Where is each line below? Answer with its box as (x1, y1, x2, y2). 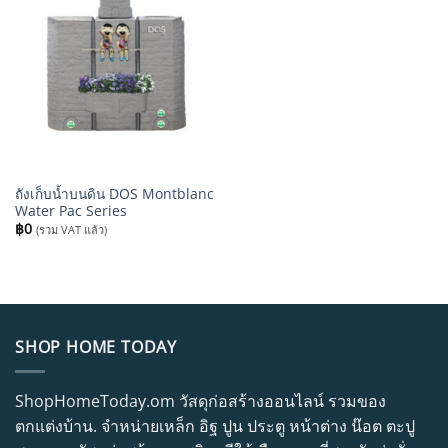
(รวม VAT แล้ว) (35, 222, 107, 238)
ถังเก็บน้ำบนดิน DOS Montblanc (14, 183, 214, 203)
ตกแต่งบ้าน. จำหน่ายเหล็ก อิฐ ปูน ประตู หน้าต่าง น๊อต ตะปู (15, 415, 415, 438)
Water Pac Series (14, 200, 127, 220)
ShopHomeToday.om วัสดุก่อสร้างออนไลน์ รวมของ (15, 390, 386, 413)
